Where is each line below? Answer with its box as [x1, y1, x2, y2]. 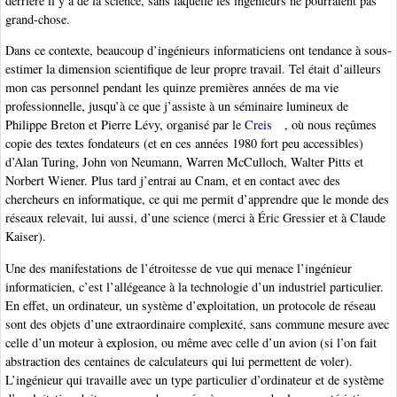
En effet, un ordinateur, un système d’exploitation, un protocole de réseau [5, 296, 376, 314]
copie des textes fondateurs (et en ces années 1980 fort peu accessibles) [5, 135, 363, 152]
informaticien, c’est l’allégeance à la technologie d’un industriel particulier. [5, 277, 384, 295]
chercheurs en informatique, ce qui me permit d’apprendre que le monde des [5, 191, 389, 208]
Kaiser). [5, 228, 46, 245]
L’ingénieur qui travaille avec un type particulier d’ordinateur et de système [5, 370, 384, 388]
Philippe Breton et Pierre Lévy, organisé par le [5, 116, 245, 134]
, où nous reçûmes [284, 116, 377, 134]
